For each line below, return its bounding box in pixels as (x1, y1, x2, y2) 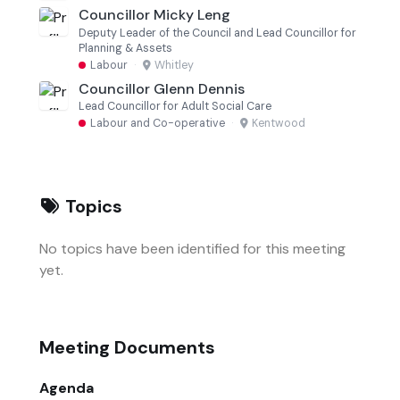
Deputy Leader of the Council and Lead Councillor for (79, 25, 356, 40)
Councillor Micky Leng (79, 5, 230, 25)
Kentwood (251, 115, 305, 130)
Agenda (39, 378, 94, 397)
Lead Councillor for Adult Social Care (79, 99, 271, 114)
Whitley (154, 57, 194, 72)
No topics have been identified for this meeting (39, 238, 346, 258)
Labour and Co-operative (90, 115, 225, 130)
